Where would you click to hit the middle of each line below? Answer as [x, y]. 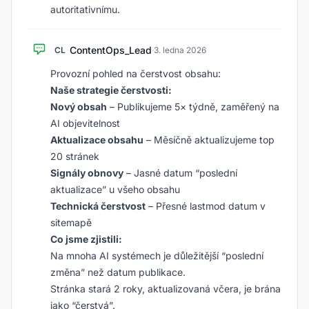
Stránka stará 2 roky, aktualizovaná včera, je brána [166, 289]
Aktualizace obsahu [97, 140]
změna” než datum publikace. [118, 272]
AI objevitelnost [85, 123]
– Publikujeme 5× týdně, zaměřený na [193, 107]
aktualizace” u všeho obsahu [115, 189]
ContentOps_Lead [111, 50]
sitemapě [71, 222]
